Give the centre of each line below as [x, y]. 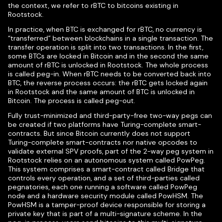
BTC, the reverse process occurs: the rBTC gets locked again [108, 83]
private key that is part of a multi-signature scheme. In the [105, 214]
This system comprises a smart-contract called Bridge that [106, 169]
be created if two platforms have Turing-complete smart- [105, 124]
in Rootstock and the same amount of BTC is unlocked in [101, 92]
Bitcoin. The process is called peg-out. [72, 101]
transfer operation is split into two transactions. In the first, [106, 47]
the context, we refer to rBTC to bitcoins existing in [93, 5]
